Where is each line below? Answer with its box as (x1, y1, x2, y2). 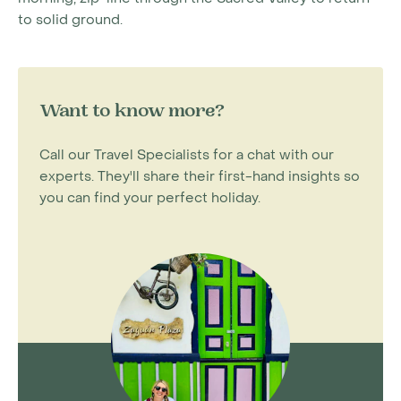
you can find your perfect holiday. (39, 189, 260, 207)
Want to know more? (39, 104, 225, 122)
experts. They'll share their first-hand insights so (39, 167, 360, 185)
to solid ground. (18, 11, 126, 29)
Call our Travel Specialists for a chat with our (39, 146, 334, 164)
